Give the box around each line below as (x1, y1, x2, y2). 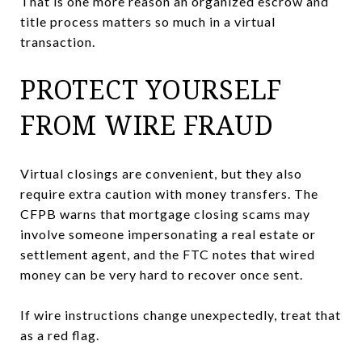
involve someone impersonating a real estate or (20, 225, 316, 242)
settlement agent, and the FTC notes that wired (20, 246, 315, 262)
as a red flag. (20, 326, 99, 343)
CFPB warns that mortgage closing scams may (20, 205, 310, 221)
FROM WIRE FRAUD (20, 107, 274, 142)
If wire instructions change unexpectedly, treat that (20, 306, 341, 322)
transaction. (20, 33, 95, 49)
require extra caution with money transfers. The (20, 185, 318, 201)
